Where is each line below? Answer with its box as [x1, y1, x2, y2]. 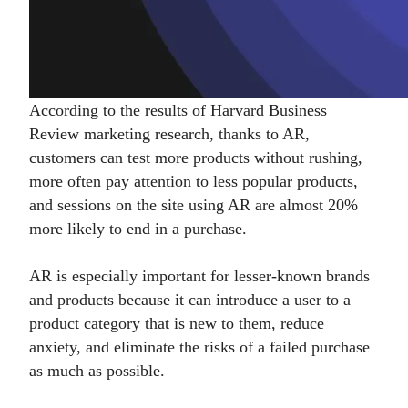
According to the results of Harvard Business [29, 101, 327, 119]
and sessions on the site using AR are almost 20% [29, 196, 358, 214]
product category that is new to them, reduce [29, 314, 324, 332]
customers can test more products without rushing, [29, 148, 362, 167]
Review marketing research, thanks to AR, [29, 125, 310, 143]
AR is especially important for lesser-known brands [29, 267, 370, 285]
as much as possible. [29, 362, 169, 380]
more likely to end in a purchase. [29, 219, 251, 238]
